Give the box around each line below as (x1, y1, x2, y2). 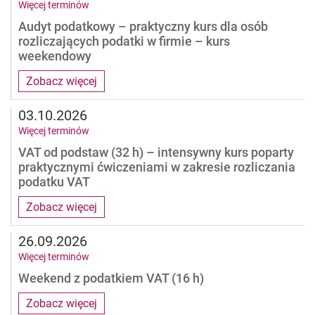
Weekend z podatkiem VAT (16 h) (18, 270, 204, 285)
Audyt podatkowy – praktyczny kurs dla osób (18, 18, 268, 34)
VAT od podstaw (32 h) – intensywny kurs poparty (18, 144, 294, 160)
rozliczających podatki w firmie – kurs (18, 33, 230, 49)
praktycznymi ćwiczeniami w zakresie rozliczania (18, 159, 295, 174)
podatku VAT (18, 174, 90, 189)
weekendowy (18, 48, 91, 63)
